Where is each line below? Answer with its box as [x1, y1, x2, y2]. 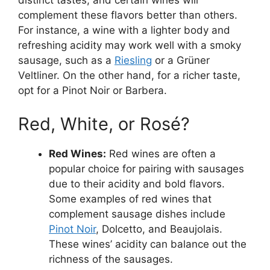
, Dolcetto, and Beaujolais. [96, 222, 222, 235]
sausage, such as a [18, 54, 115, 67]
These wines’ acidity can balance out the [49, 237, 246, 250]
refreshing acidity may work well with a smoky [18, 39, 241, 52]
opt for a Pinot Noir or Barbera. [18, 84, 167, 97]
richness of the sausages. [49, 253, 173, 265]
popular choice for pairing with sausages [49, 162, 244, 175]
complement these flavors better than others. [18, 9, 237, 22]
